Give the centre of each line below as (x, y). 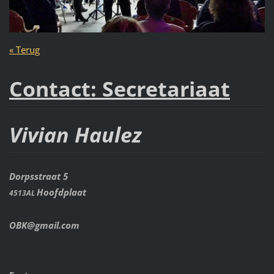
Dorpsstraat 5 (38, 176)
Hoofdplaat (61, 192)
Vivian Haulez (75, 135)
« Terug (24, 49)
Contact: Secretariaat (119, 88)
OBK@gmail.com (44, 225)
